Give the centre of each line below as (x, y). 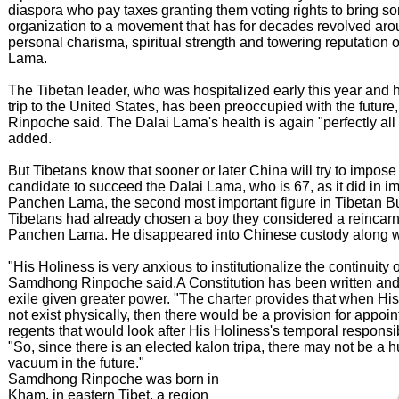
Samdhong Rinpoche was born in (114, 379)
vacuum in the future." (76, 363)
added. (30, 138)
